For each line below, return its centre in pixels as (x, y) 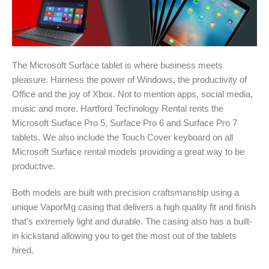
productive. (34, 166)
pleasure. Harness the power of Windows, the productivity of (129, 79)
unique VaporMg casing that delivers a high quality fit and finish (134, 207)
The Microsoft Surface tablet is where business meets (117, 65)
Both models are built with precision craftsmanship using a (125, 192)
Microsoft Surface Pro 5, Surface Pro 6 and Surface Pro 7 (125, 122)
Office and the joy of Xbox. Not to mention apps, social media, (132, 94)
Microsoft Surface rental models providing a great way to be (128, 151)
